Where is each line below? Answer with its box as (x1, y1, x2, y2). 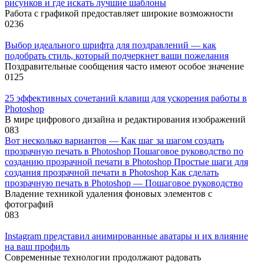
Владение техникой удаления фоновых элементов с (5, 189, 212, 199)
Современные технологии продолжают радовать (5, 252, 201, 263)
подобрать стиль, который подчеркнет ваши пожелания (5, 51, 229, 61)
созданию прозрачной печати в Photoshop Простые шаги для (5, 157, 248, 167)
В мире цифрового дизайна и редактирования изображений (5, 114, 246, 125)
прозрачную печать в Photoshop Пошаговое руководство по (5, 146, 243, 157)
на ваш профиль (5, 242, 70, 252)
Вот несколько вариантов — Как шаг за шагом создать (5, 136, 224, 146)
